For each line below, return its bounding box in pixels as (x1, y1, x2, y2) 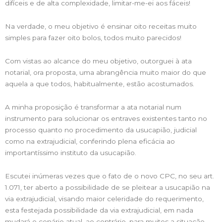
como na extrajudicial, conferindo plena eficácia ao (5, 137, 175, 145)
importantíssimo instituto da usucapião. (5, 148, 136, 157)
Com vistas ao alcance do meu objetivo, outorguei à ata (5, 56, 192, 65)
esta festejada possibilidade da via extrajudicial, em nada (5, 206, 193, 214)
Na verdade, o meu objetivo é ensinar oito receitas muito (5, 22, 197, 30)
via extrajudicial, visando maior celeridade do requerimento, (5, 194, 204, 203)
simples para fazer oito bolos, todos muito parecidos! (5, 33, 181, 42)
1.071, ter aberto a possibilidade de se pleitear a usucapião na (5, 183, 210, 191)
